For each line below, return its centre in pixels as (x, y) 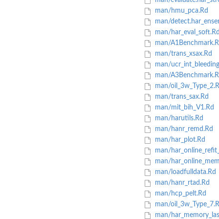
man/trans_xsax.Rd (182, 54)
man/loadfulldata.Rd (184, 172)
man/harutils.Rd (178, 119)
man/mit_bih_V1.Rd (183, 108)
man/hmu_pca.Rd (180, 11)
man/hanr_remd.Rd (183, 129)
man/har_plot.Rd (179, 140)
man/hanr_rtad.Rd (181, 183)
